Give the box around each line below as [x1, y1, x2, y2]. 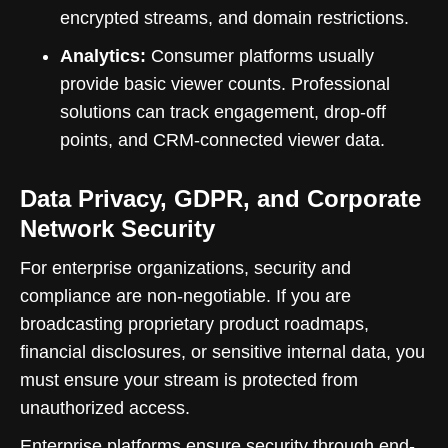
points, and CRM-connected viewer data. [60, 129, 385, 150]
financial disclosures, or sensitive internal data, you [20, 341, 425, 362]
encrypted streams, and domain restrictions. [60, 7, 409, 28]
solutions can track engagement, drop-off [60, 101, 386, 122]
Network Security [20, 214, 215, 242]
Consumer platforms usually [146, 45, 374, 66]
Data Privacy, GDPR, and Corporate [20, 184, 421, 212]
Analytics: [60, 45, 146, 66]
